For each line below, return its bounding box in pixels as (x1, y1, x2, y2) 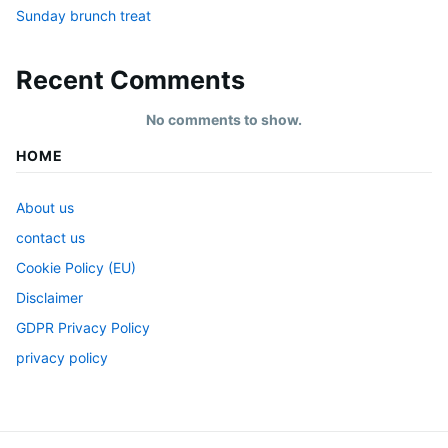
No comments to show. (146, 110, 302, 128)
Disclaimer (16, 288, 83, 306)
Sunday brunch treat (16, 6, 151, 24)
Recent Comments (16, 65, 245, 96)
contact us (16, 228, 85, 246)
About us (16, 198, 74, 216)
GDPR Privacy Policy (16, 318, 150, 336)
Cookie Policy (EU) (16, 258, 136, 276)
